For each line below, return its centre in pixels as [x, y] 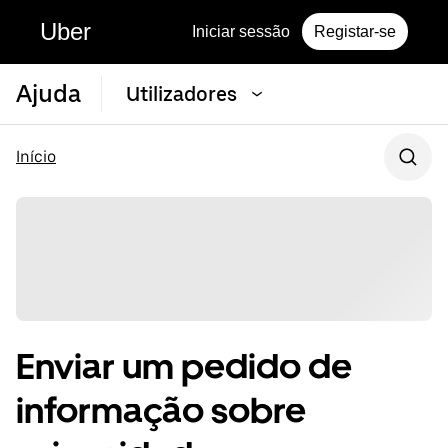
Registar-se [355, 31]
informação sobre [161, 411]
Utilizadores [181, 94]
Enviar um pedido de [184, 367]
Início [36, 156]
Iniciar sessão [241, 31]
